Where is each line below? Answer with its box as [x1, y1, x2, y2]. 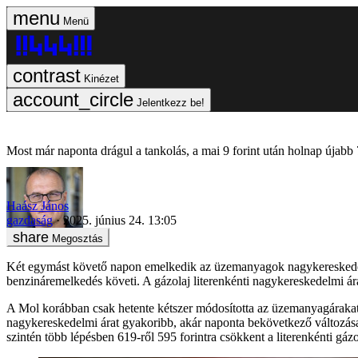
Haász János [6, 198, 69, 213]
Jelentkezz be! [137, 97, 205, 109]
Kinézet [84, 73, 119, 85]
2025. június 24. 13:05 [63, 213, 177, 227]
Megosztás [52, 232, 103, 245]
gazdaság [6, 213, 53, 227]
